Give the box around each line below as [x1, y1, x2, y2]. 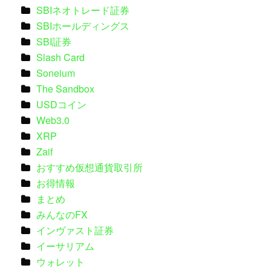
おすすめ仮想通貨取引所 [36, 160, 143, 174]
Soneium [36, 65, 75, 80]
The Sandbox [36, 81, 94, 96]
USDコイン [36, 97, 87, 111]
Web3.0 [36, 113, 70, 127]
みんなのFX [36, 207, 88, 221]
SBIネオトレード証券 [36, 2, 129, 17]
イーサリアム [36, 238, 94, 253]
